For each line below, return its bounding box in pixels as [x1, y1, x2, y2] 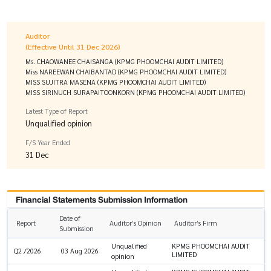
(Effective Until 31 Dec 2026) [25, 42, 120, 52]
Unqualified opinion [25, 118, 92, 129]
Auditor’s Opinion [109, 218, 162, 227]
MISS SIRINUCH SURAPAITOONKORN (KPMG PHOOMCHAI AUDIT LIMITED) [25, 88, 245, 97]
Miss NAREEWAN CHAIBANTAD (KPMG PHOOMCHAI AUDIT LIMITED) [25, 67, 226, 77]
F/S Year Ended [25, 138, 70, 148]
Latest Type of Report [25, 106, 88, 116]
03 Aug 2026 [61, 246, 99, 255]
